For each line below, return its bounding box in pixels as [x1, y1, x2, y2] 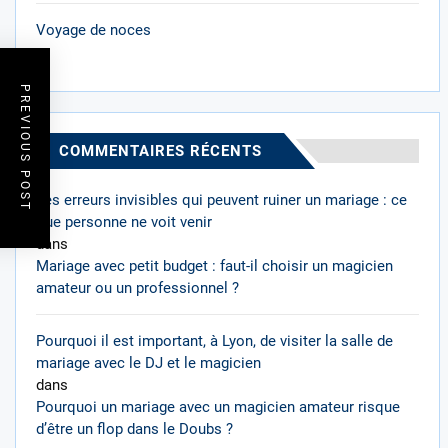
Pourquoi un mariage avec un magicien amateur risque [36, 398, 400, 416]
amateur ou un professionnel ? [36, 279, 239, 297]
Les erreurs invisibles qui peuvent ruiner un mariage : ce [36, 191, 407, 209]
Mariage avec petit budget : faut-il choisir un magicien [36, 257, 393, 275]
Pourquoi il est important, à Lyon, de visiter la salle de [36, 332, 393, 350]
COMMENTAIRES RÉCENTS [59, 142, 262, 160]
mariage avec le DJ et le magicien [36, 354, 261, 372]
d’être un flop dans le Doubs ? [36, 420, 233, 438]
